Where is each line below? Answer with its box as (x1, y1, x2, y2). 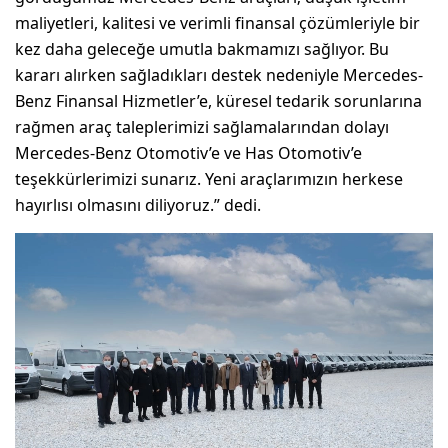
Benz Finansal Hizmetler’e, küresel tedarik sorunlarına (15, 89, 422, 112)
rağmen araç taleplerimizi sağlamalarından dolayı (15, 115, 389, 138)
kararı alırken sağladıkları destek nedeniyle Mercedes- (15, 63, 423, 86)
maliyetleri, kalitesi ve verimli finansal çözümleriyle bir (15, 11, 420, 34)
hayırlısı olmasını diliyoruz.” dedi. (15, 193, 261, 216)
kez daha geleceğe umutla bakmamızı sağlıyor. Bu (15, 37, 389, 60)
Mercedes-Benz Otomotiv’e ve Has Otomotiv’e (15, 141, 362, 164)
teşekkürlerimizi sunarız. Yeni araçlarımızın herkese (15, 167, 403, 190)
